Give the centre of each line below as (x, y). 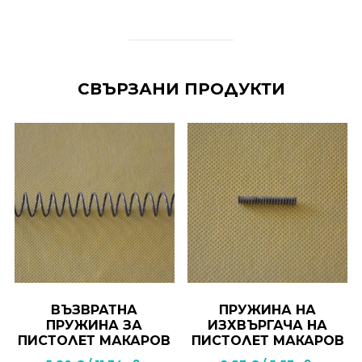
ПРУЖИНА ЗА (95, 325)
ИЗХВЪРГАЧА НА (268, 325)
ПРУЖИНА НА (268, 309)
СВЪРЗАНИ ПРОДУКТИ (181, 88)
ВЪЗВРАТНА (95, 309)
